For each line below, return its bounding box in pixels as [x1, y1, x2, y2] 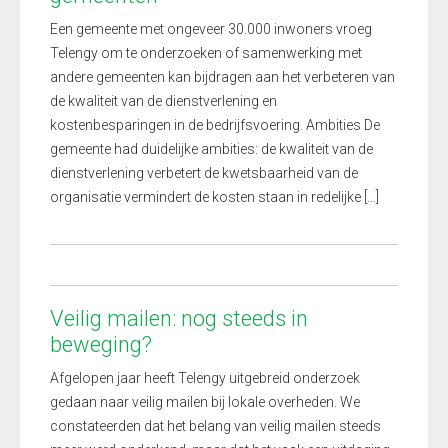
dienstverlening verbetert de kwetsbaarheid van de [50, 165, 358, 181]
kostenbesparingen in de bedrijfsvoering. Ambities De [50, 117, 380, 133]
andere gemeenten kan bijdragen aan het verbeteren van [50, 69, 395, 85]
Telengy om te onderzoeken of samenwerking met [50, 45, 362, 61]
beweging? [50, 332, 152, 357]
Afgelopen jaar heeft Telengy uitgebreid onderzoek [50, 370, 360, 386]
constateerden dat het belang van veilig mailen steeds [50, 418, 381, 434]
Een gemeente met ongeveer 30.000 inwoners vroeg [50, 21, 372, 37]
